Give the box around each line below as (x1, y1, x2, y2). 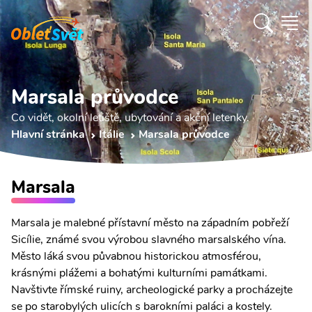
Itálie (99, 127, 125, 142)
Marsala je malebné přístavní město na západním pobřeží (11, 215, 289, 231)
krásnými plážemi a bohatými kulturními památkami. (11, 265, 267, 281)
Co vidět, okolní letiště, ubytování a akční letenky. (11, 110, 249, 125)
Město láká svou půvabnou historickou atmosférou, (11, 249, 261, 264)
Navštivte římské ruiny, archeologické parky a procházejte (11, 282, 292, 297)
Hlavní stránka (11, 127, 85, 142)
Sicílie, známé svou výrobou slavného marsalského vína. (11, 232, 286, 247)
